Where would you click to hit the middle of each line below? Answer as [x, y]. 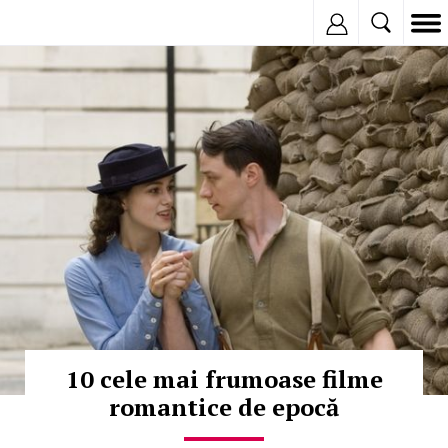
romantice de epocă [224, 407]
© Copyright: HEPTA [65, 56]
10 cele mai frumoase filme [224, 379]
